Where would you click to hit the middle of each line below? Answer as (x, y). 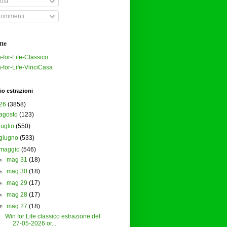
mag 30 (17, 172)
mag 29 (17, 183)
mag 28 (17, 195)
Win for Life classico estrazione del (53, 217)
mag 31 (17, 160)
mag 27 (17, 206)
